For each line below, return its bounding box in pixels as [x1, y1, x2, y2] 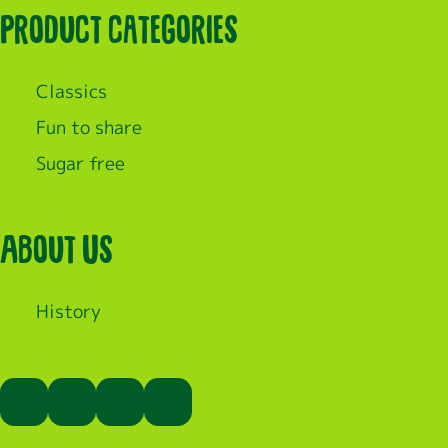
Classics [36, 79, 107, 104]
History [36, 299, 101, 324]
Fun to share [36, 115, 142, 140]
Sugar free [36, 151, 125, 176]
